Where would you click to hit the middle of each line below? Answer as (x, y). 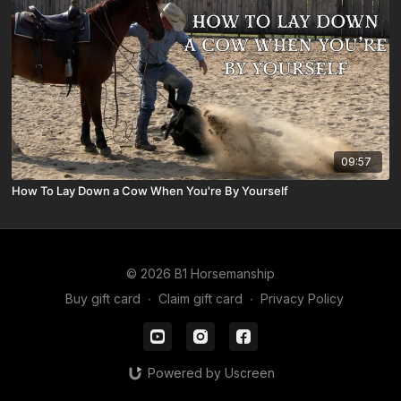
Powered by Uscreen (211, 373)
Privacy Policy (302, 299)
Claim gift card (200, 299)
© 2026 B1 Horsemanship (200, 273)
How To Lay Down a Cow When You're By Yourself (150, 190)
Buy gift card (102, 299)
